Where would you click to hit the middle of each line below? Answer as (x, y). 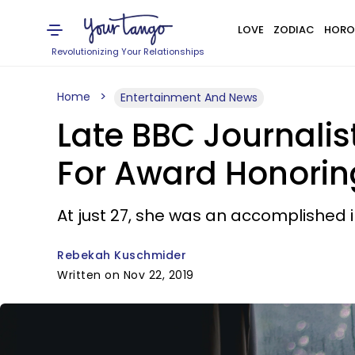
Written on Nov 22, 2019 (126, 275)
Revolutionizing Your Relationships (128, 52)
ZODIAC (294, 30)
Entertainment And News (189, 97)
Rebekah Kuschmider (122, 255)
